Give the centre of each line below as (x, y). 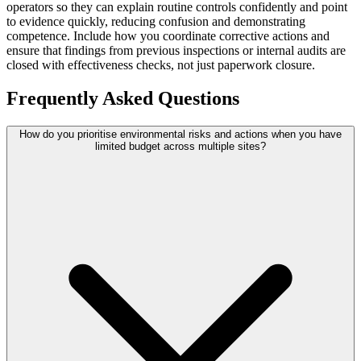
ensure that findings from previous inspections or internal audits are (176, 50)
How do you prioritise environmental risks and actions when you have (180, 135)
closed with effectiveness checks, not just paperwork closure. (161, 64)
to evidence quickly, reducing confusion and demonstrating (156, 21)
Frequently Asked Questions (123, 99)
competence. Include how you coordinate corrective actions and (168, 35)
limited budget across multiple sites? (180, 147)
